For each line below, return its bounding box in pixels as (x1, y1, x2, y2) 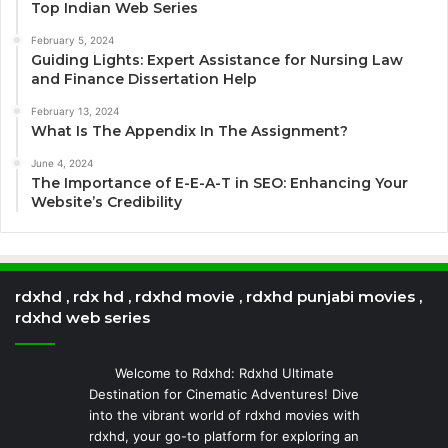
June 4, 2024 (31, 156, 93, 169)
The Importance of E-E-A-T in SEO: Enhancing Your (31, 173, 408, 192)
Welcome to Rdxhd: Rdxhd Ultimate (114, 364, 334, 381)
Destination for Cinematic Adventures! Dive (89, 385, 359, 402)
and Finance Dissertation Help (31, 69, 257, 88)
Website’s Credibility (31, 192, 182, 211)
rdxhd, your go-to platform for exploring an (89, 427, 359, 444)
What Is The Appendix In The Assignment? (31, 121, 348, 140)
